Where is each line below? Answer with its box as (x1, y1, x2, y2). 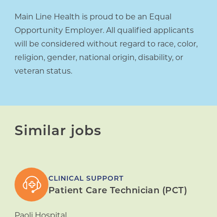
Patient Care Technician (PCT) (48, 186, 187, 196)
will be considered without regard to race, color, (15, 41, 198, 49)
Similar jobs (15, 125, 101, 139)
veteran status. (15, 68, 72, 76)
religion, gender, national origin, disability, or (15, 54, 183, 62)
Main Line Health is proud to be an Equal (15, 14, 171, 22)
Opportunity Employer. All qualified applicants (15, 27, 194, 35)
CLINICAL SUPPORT (48, 175, 124, 183)
